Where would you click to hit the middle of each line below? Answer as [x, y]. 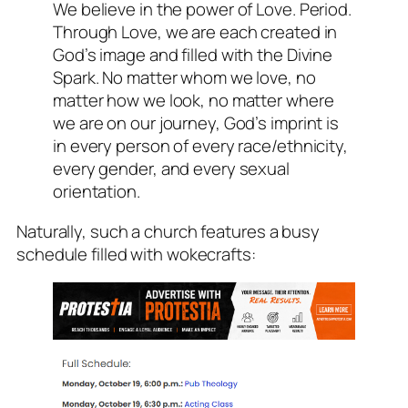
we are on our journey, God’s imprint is [196, 123]
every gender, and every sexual [171, 169]
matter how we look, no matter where [194, 101]
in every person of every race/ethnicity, [200, 146]
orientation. [97, 192]
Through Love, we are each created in [195, 32]
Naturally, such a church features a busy [168, 231]
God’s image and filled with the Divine [193, 55]
